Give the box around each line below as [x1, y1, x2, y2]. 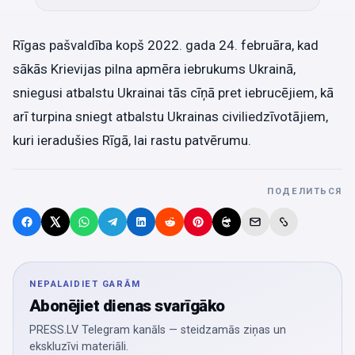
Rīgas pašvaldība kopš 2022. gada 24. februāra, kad [13, 36, 319, 53]
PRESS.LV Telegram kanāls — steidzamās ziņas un [29, 323, 286, 337]
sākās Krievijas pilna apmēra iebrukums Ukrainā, [13, 60, 296, 77]
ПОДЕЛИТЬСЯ [267, 185, 342, 197]
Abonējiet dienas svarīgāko [29, 296, 225, 315]
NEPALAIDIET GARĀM [29, 278, 141, 289]
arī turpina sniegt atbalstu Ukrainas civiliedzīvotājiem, [13, 108, 328, 124]
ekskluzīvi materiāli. [29, 339, 128, 353]
